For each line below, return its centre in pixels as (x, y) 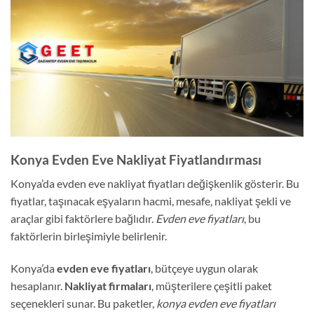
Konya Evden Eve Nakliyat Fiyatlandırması (136, 159)
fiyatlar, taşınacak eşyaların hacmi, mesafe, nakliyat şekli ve (151, 201)
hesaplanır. (37, 286)
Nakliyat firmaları (108, 286)
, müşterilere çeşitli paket (212, 286)
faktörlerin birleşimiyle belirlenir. (89, 236)
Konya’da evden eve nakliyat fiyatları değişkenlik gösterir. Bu (155, 184)
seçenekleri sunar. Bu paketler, (83, 303)
